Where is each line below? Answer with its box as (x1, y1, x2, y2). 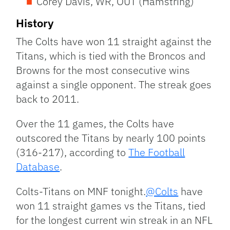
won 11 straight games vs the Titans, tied (16, 199, 206, 213)
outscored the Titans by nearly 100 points (16, 131, 206, 145)
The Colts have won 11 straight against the (16, 34, 212, 49)
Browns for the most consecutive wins (16, 63, 190, 78)
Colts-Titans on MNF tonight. (16, 184, 146, 199)
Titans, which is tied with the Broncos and (16, 49, 206, 63)
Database (16, 160, 60, 174)
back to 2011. (16, 92, 80, 106)
